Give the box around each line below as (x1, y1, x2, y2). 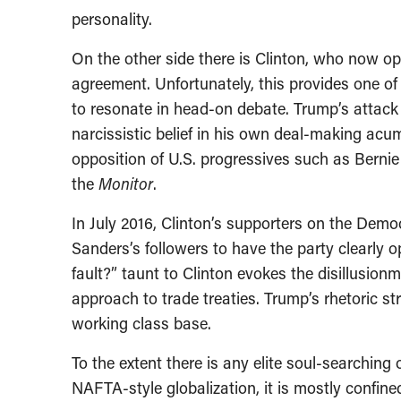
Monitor (98, 173, 153, 195)
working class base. (72, 312, 211, 335)
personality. (72, 8, 152, 30)
